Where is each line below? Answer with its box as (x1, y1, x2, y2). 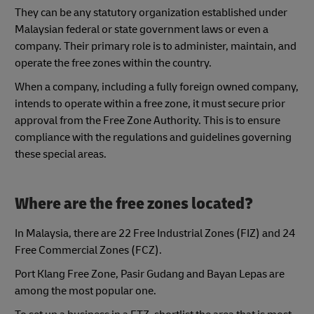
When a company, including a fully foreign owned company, (15, 80, 299, 95)
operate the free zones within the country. (15, 56, 212, 71)
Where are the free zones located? (15, 193, 253, 214)
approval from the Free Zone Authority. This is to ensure (15, 114, 280, 128)
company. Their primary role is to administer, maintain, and (15, 39, 296, 54)
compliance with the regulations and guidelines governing (15, 130, 292, 145)
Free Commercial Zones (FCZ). (15, 243, 164, 257)
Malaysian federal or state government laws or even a (15, 22, 268, 37)
